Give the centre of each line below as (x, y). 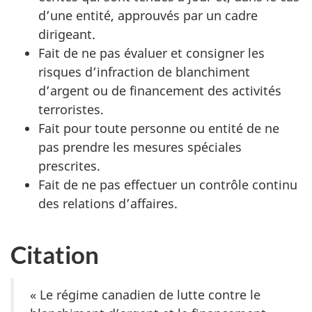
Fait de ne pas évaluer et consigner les (151, 53)
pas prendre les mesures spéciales (140, 147)
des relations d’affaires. (108, 203)
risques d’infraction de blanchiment (144, 72)
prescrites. (69, 166)
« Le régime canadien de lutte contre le (145, 295)
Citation (55, 254)
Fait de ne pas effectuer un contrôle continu (168, 185)
